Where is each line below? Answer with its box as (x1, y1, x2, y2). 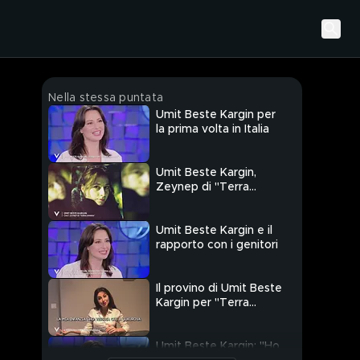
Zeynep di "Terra (156, 182, 249, 194)
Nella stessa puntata (48, 92, 163, 104)
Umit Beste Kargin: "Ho (156, 341, 280, 353)
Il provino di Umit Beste (156, 283, 282, 295)
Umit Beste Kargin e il (156, 225, 272, 237)
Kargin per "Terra (156, 297, 249, 309)
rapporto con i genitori (156, 239, 278, 252)
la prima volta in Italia (156, 124, 269, 136)
